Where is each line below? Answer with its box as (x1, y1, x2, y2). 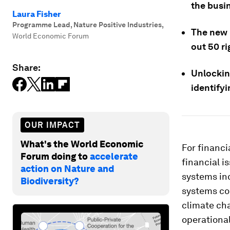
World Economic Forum (12, 32, 89, 40)
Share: (12, 62, 41, 73)
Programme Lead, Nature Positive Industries (12, 21, 162, 29)
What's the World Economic (21, 138, 143, 149)
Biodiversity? (21, 175, 79, 186)
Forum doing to (21, 150, 90, 162)
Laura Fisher (12, 9, 61, 19)
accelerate (90, 150, 138, 162)
